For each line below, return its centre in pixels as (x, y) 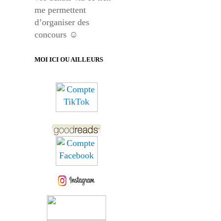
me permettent (60, 10)
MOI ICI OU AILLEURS (69, 60)
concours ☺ (56, 35)
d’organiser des (62, 22)
